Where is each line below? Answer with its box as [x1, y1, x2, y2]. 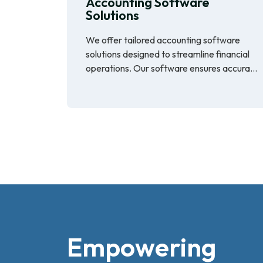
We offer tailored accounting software [86, 33, 240, 46]
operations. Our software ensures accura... [86, 62, 257, 74]
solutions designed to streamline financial [86, 48, 249, 60]
